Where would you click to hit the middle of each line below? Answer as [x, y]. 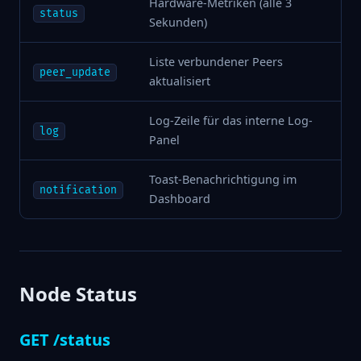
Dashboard [180, 199]
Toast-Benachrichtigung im [223, 180]
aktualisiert [180, 81]
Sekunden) [178, 23]
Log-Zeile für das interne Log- [231, 121]
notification [78, 191]
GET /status [65, 340]
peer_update [75, 73]
